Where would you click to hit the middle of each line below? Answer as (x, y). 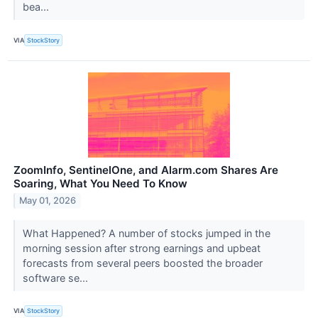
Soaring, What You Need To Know (100, 183)
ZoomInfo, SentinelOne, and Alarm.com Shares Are (146, 170)
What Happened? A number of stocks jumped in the (146, 233)
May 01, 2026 (48, 201)
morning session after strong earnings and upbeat (141, 248)
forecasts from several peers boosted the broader (142, 263)
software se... (56, 278)
